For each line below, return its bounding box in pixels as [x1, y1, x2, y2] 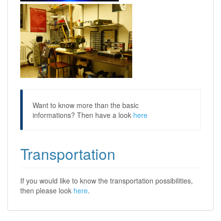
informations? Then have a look [33, 110, 133, 120]
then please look [20, 185, 74, 195]
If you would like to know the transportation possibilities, [20, 175, 193, 185]
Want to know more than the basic [33, 100, 139, 110]
